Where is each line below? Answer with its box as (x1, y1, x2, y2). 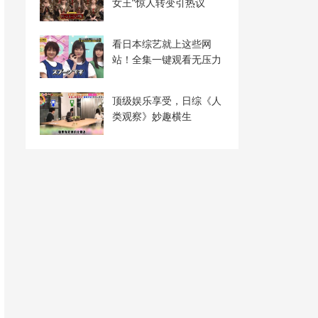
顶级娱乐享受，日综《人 (112, 94, 221, 107)
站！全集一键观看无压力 (112, 53, 221, 66)
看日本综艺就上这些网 (112, 37, 212, 50)
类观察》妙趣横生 (112, 109, 192, 123)
